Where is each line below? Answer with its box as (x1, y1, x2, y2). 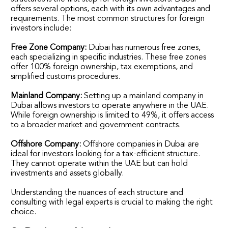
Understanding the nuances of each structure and (11, 188, 184, 197)
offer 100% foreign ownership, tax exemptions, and (11, 63, 193, 71)
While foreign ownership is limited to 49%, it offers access (11, 111, 214, 120)
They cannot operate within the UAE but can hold (11, 159, 188, 168)
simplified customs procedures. (11, 72, 121, 81)
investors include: (11, 24, 72, 33)
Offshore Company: (11, 140, 81, 149)
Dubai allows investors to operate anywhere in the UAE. (11, 101, 209, 110)
